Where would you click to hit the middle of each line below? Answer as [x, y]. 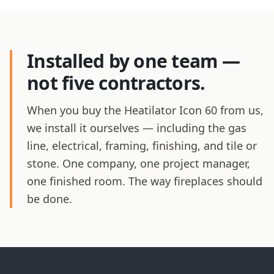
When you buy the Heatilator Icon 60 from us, [145, 110]
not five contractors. [116, 83]
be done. [50, 199]
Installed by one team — [133, 61]
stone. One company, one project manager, [139, 164]
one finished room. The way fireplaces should [145, 181]
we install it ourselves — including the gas [137, 128]
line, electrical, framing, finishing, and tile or [142, 146]
